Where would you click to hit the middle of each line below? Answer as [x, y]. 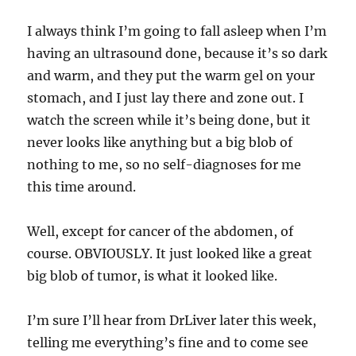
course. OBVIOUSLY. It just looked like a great [170, 253]
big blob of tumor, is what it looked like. [153, 276]
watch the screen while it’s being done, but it [169, 120]
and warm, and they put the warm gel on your [171, 75]
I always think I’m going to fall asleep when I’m [177, 31]
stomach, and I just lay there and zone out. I [166, 98]
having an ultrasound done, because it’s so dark [178, 53]
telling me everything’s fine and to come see [168, 342]
